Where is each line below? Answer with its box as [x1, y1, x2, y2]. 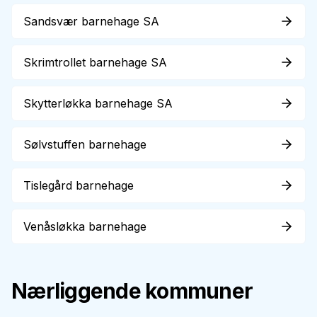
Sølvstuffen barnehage [23, 137, 146, 151]
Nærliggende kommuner [11, 278, 253, 304]
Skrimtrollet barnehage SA [23, 55, 167, 69]
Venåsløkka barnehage [23, 219, 146, 234]
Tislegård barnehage [23, 178, 134, 192]
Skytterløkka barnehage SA [23, 96, 173, 110]
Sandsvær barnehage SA [23, 14, 159, 28]
